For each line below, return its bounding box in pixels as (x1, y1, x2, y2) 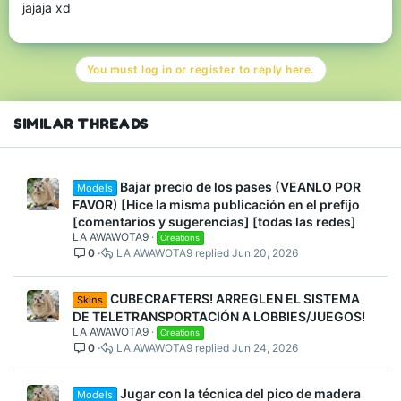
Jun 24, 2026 (231, 341, 298, 355)
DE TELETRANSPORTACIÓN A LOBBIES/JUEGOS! (73, 309, 365, 325)
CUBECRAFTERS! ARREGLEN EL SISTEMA (109, 291, 360, 307)
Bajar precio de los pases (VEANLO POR (119, 179, 361, 195)
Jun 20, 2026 (231, 246, 298, 260)
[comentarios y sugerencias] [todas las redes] (73, 214, 356, 230)
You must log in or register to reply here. (86, 63, 314, 77)
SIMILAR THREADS (13, 115, 149, 133)
